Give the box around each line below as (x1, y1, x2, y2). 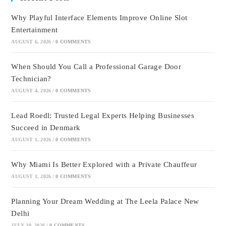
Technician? (11, 74, 51, 83)
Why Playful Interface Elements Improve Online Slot (11, 13, 188, 22)
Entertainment (11, 25, 58, 34)
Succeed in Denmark (11, 123, 81, 132)
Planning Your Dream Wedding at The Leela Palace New (11, 197, 199, 205)
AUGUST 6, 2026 (11, 38, 51, 44)
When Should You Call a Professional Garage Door (11, 62, 182, 71)
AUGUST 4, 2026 (11, 87, 51, 93)
